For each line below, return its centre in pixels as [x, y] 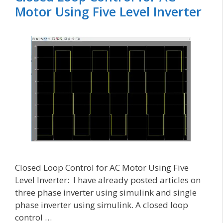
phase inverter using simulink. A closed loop [102, 205]
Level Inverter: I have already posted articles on [108, 180]
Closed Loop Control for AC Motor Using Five [102, 167]
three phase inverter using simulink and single [106, 192]
